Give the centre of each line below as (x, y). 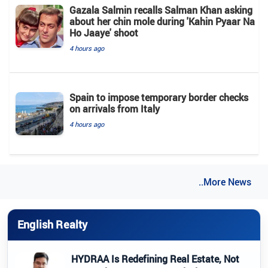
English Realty (53, 225)
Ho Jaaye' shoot (104, 33)
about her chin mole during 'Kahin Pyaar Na (162, 21)
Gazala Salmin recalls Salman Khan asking (161, 10)
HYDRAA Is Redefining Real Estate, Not (155, 259)
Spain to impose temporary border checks (159, 97)
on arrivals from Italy (115, 109)
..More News (225, 182)
